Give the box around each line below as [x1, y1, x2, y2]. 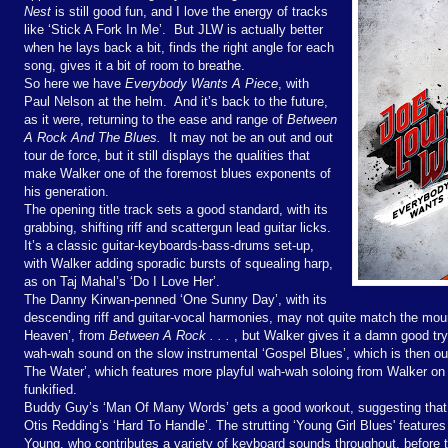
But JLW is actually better [174, 21, 323, 37]
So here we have [24, 75, 125, 91]
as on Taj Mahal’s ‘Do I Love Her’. [24, 273, 220, 289]
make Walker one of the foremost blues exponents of [24, 165, 331, 181]
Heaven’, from [24, 327, 109, 343]
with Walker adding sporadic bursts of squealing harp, [24, 255, 333, 271]
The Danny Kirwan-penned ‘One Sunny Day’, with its [24, 291, 327, 307]
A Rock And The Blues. [24, 129, 161, 145]
